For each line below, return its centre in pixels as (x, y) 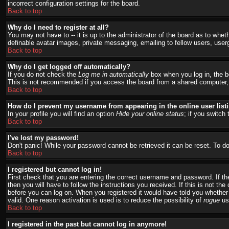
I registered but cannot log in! (55, 169)
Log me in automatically (113, 74)
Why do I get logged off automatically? (69, 67)
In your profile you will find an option (62, 114)
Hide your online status (150, 114)
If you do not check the (43, 74)
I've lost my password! (43, 138)
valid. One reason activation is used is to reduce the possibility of (106, 200)
